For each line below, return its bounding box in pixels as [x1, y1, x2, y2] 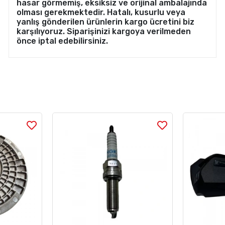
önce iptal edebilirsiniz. [16, 36, 108, 46]
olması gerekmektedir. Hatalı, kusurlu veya [16, 7, 185, 17]
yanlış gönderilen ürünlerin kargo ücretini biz [16, 17, 194, 27]
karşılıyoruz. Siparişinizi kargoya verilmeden [16, 26, 191, 36]
